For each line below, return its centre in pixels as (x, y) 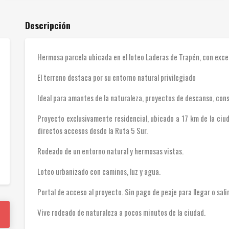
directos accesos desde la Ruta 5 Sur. (93, 131)
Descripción (48, 25)
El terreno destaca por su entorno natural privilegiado (117, 77)
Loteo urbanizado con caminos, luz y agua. (99, 171)
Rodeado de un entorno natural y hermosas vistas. (110, 151)
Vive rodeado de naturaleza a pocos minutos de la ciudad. (121, 212)
